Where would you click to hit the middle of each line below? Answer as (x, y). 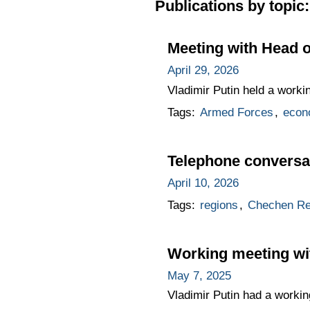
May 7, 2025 (199, 275)
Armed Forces (236, 112)
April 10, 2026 (203, 183)
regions (219, 205)
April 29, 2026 (203, 70)
